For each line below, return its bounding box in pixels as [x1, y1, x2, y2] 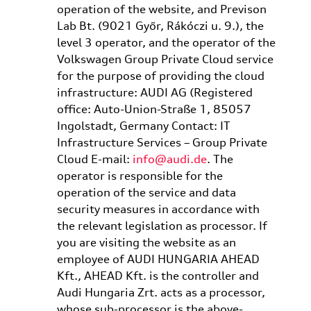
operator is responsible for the [56, 169, 223, 183]
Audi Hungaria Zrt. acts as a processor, [56, 285, 265, 299]
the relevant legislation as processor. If [56, 219, 267, 233]
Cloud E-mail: [56, 152, 133, 166]
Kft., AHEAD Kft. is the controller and [56, 269, 259, 283]
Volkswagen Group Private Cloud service [56, 52, 274, 66]
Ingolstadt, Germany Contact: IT [56, 119, 230, 133]
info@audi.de [132, 152, 207, 166]
